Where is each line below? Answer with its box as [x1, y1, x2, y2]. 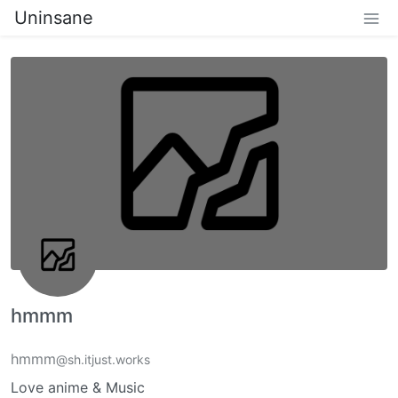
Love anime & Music [11, 378, 145, 396]
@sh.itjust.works [56, 351, 150, 367]
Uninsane [14, 7, 93, 28]
